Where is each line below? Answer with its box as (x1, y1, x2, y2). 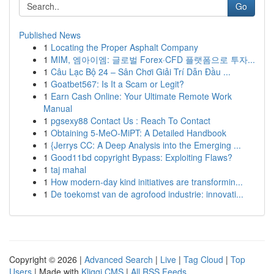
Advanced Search (84, 253, 153, 265)
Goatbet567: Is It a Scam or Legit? (51, 78, 184, 90)
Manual (43, 102, 72, 114)
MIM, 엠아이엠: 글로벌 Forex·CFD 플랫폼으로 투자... (51, 53, 255, 65)
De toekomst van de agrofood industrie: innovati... (51, 188, 243, 200)
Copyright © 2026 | (9, 253, 84, 265)
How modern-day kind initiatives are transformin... (51, 176, 243, 188)
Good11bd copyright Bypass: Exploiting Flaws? (51, 151, 232, 163)
